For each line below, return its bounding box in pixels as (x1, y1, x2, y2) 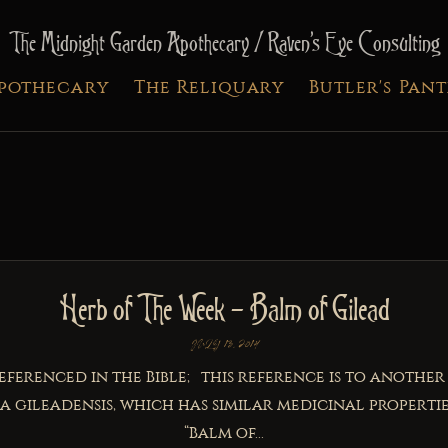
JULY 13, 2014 (189, 337, 259, 352)
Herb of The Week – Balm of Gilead (59, 286, 389, 330)
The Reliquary (133, 76, 285, 98)
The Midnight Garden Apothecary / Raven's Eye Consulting (8, 25, 440, 59)
